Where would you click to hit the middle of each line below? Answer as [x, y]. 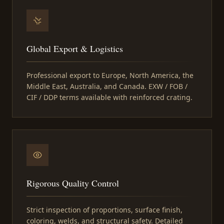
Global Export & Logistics [75, 49]
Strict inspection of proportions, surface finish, [104, 210]
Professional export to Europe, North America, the [110, 75]
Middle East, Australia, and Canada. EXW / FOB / [107, 86]
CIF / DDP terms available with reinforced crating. [109, 97]
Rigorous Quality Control [73, 183]
